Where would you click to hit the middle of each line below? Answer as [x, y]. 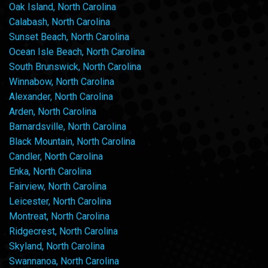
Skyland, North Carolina [57, 246]
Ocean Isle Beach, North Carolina [77, 52]
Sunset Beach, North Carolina [69, 37]
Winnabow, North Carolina [62, 82]
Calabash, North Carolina [60, 22]
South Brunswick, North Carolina [75, 67]
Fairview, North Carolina [58, 187]
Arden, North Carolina [53, 112]
